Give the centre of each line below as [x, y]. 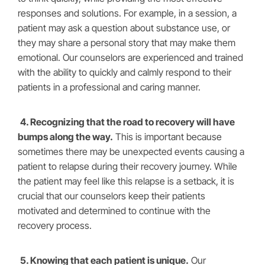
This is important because [167, 137]
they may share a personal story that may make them [127, 43]
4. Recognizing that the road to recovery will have [127, 122]
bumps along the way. [65, 137]
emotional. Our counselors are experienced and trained [130, 57]
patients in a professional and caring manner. [109, 87]
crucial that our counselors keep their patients [112, 196]
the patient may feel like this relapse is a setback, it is [126, 181]
